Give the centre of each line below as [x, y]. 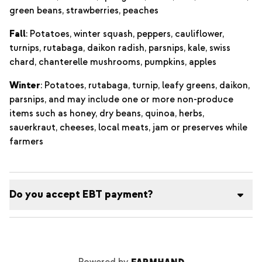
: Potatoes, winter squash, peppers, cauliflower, [125, 34]
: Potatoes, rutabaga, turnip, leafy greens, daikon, [145, 85]
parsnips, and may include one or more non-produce [121, 99]
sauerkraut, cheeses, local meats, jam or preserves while [128, 127]
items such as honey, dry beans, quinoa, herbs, [107, 113]
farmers [26, 142]
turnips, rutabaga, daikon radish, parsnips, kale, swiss [120, 48]
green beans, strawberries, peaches [84, 11]
